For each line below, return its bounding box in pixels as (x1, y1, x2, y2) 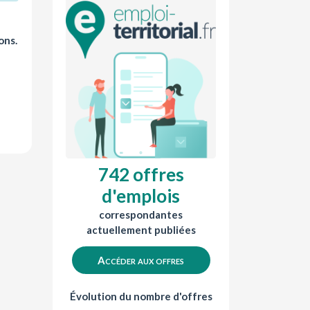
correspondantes (99, 208, 183, 221)
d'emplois (102, 184, 180, 207)
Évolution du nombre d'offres (69, 290, 212, 303)
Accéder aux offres (98, 254, 184, 267)
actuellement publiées (86, 223, 196, 236)
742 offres (98, 163, 184, 185)
